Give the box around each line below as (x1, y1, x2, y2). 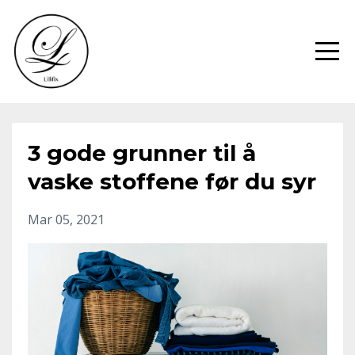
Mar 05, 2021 (28, 211, 105, 228)
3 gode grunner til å (28, 139, 256, 166)
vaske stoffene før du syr (28, 168, 316, 195)
